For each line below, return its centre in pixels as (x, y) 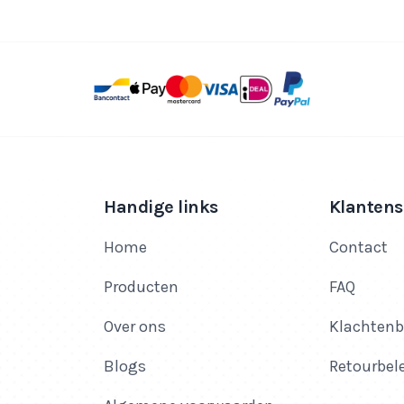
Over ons (135, 327)
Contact (358, 248)
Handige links (161, 207)
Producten (142, 287)
